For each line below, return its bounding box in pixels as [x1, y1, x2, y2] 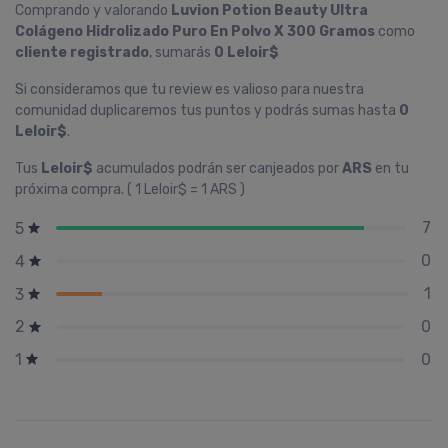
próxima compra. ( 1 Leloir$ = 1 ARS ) [15, 181, 245, 198]
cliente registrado [15, 44, 149, 61]
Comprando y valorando [15, 2, 171, 19]
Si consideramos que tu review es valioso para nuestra [15, 81, 364, 98]
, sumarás [149, 44, 214, 61]
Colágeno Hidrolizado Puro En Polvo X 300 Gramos [15, 23, 375, 40]
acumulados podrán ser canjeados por [93, 160, 342, 177]
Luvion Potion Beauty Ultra [171, 2, 368, 19]
